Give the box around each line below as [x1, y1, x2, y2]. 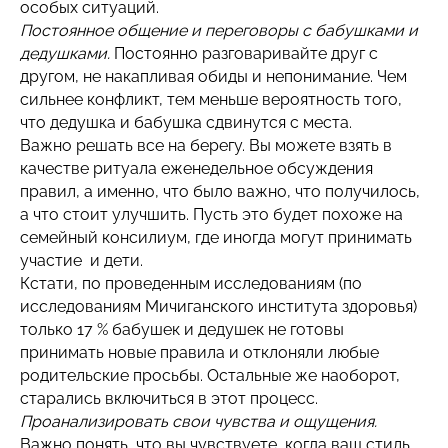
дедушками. [20, 44, 114, 63]
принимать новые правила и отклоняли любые [20, 343, 379, 362]
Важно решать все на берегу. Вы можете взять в [20, 136, 392, 155]
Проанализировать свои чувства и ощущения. [20, 412, 377, 431]
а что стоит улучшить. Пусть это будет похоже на [20, 205, 403, 224]
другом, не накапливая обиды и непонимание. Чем [20, 67, 407, 86]
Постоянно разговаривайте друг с [114, 44, 378, 63]
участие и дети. [20, 251, 143, 270]
